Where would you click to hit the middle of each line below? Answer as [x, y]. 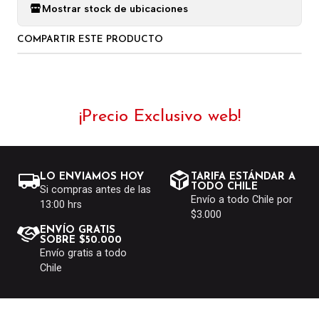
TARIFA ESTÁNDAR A [243, 177]
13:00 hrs [61, 204]
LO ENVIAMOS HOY [92, 177]
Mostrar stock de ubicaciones [115, 8]
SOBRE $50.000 [81, 240]
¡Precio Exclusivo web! [159, 117]
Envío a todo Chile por [242, 199]
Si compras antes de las [95, 189]
